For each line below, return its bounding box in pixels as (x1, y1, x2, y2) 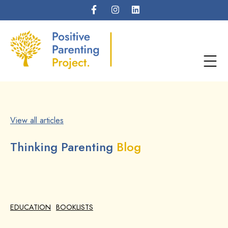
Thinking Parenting (10, 137, 113, 156)
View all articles (10, 114, 64, 126)
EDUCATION (10, 202, 51, 212)
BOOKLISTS (56, 202, 93, 212)
